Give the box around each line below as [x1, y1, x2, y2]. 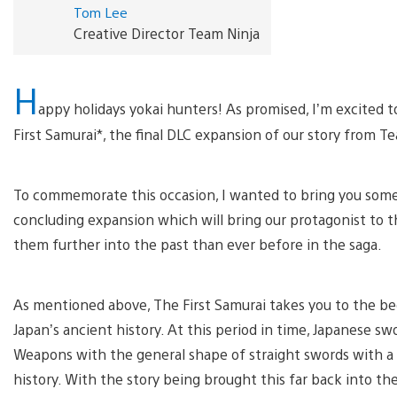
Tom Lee [73, 3, 128, 20]
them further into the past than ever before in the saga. [13, 234, 385, 253]
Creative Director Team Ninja [73, 23, 260, 43]
